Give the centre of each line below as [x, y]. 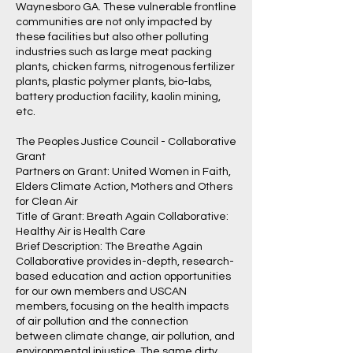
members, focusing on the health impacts [122, 307]
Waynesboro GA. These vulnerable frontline [126, 7]
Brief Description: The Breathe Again [109, 247]
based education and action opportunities [123, 277]
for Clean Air [47, 202]
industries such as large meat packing [114, 52]
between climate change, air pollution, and [125, 336]
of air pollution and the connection [102, 321]
